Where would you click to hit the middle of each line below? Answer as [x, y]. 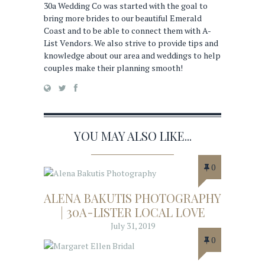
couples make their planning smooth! [113, 68]
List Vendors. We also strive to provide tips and [131, 43]
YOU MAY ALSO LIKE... [132, 136]
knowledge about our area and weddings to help [132, 56]
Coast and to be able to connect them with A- [127, 31]
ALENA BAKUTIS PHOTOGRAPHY [132, 198]
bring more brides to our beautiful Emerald [123, 18]
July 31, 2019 [132, 226]
